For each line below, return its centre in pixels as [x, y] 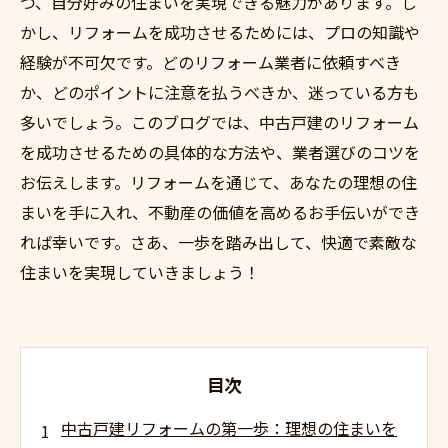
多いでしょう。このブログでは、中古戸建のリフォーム [219, 122]
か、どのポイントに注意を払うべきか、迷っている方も [219, 92]
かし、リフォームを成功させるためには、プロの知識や [220, 32]
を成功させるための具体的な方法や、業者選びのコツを [220, 152]
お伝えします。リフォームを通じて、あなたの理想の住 [218, 182]
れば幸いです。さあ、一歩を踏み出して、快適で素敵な [218, 242]
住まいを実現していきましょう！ [140, 272]
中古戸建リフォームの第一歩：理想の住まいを [229, 428]
